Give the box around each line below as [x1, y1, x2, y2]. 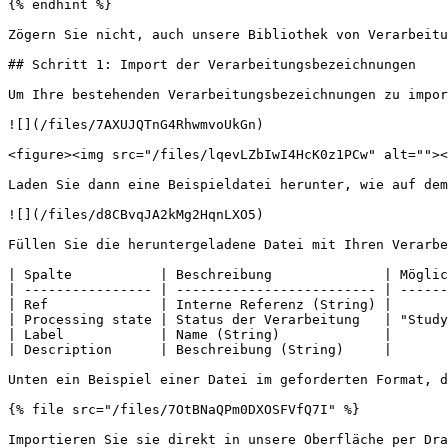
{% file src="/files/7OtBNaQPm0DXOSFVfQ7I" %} [8, 402, 360, 417]
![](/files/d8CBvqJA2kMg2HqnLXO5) [8, 207, 264, 222]
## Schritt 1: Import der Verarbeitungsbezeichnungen [8, 57, 416, 72]
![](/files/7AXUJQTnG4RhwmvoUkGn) [8, 117, 264, 132]
